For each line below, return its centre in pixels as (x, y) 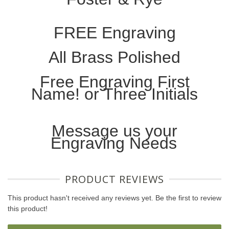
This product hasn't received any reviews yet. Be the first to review (114, 198)
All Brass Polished (114, 58)
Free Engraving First (114, 82)
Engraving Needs (113, 143)
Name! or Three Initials (114, 94)
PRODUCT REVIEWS (114, 179)
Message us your (114, 131)
